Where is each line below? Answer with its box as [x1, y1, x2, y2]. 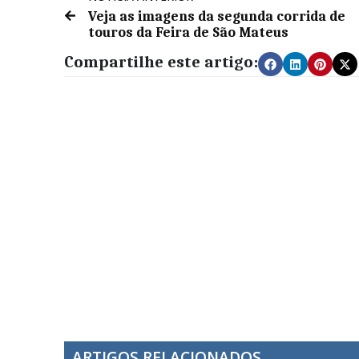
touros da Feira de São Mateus [88, 24, 288, 41]
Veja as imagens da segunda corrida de [88, 8, 345, 25]
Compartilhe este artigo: [64, 52, 258, 72]
